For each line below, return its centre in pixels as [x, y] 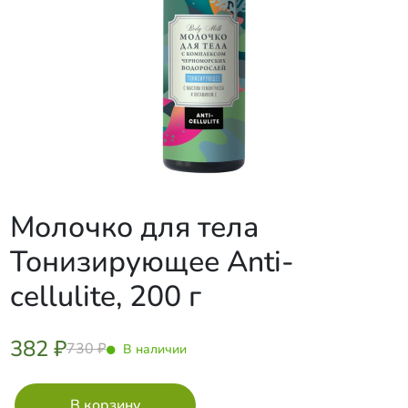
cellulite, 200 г [105, 296]
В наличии [153, 349]
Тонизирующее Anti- [152, 262]
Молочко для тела [134, 227]
